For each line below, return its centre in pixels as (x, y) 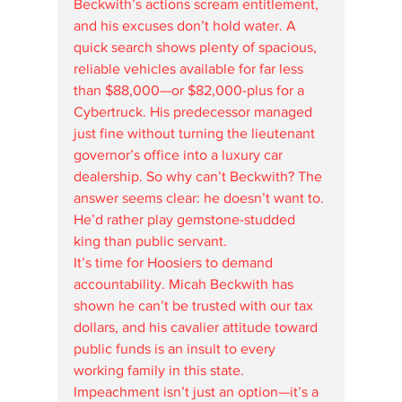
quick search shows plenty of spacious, (197, 47)
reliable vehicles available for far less (190, 69)
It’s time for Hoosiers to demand (175, 262)
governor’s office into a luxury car (180, 155)
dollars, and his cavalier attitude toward (197, 327)
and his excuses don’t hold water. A (187, 26)
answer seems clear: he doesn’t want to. (201, 198)
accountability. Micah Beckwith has (185, 284)
